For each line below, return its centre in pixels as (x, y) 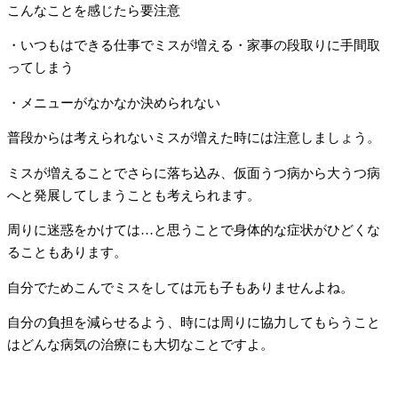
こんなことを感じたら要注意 (94, 10)
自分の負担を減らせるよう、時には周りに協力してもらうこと (194, 323)
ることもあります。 (67, 253)
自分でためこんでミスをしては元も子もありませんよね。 (180, 287)
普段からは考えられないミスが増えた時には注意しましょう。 (194, 138)
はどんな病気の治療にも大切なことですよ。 (140, 345)
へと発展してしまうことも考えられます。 (134, 195)
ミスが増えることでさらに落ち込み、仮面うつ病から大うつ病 (194, 173)
